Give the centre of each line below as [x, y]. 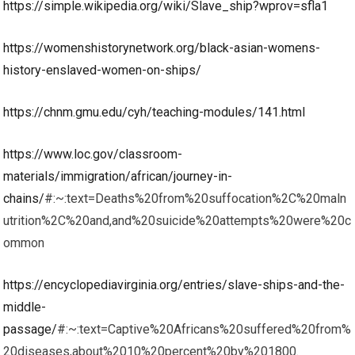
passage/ [31, 329]
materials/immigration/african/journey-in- [118, 176]
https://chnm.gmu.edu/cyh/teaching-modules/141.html [155, 112]
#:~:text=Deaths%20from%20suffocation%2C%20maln [196, 198]
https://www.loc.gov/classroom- [93, 154]
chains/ [24, 198]
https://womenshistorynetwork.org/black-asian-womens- [162, 48]
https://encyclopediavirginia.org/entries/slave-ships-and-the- [174, 285]
